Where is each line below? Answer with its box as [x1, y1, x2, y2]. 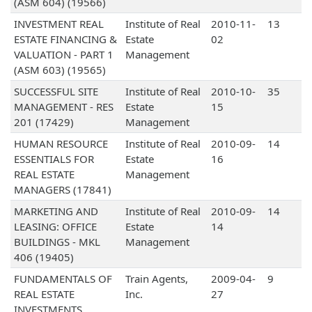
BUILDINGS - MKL [13, 235, 100, 249]
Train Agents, [125, 272, 188, 286]
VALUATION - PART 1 [13, 47, 114, 62]
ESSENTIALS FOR [13, 152, 94, 166]
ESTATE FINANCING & [13, 32, 117, 47]
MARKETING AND [13, 204, 98, 219]
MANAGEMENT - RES [13, 100, 114, 114]
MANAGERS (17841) [13, 182, 111, 197]
